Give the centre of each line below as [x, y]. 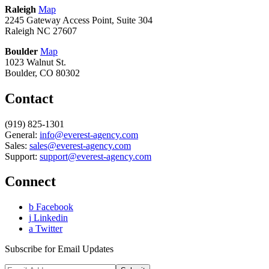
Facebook [53, 207]
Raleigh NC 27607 [41, 31]
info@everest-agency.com [89, 134]
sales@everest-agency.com [80, 145]
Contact [29, 98]
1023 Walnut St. [35, 62]
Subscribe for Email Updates [59, 249]
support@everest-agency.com [95, 156]
